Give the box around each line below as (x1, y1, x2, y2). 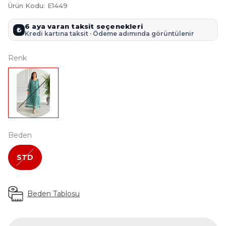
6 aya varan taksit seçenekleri (25, 22, 143, 30)
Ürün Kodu (8, 2, 43, 10)
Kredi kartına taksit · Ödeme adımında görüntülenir (25, 30, 194, 37)
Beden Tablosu (27, 189, 80, 198)
